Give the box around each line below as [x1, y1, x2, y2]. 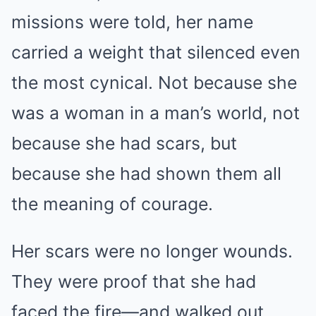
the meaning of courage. [11, 193, 213, 214]
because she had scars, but [11, 132, 237, 154]
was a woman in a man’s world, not [11, 102, 300, 123]
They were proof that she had [11, 270, 256, 292]
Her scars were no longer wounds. [11, 240, 293, 262]
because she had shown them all [11, 162, 281, 184]
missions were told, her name [11, 11, 253, 32]
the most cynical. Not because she [11, 71, 297, 93]
